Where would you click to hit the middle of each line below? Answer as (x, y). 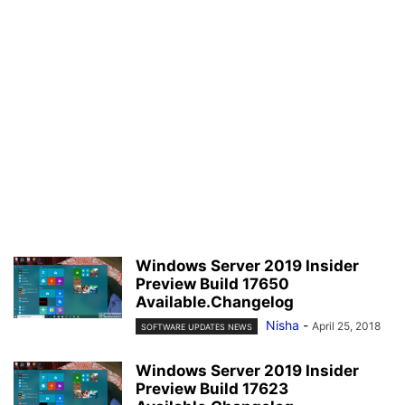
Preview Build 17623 (212, 389)
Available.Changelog (215, 302)
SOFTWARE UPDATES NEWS (197, 327)
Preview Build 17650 (212, 284)
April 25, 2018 (346, 326)
